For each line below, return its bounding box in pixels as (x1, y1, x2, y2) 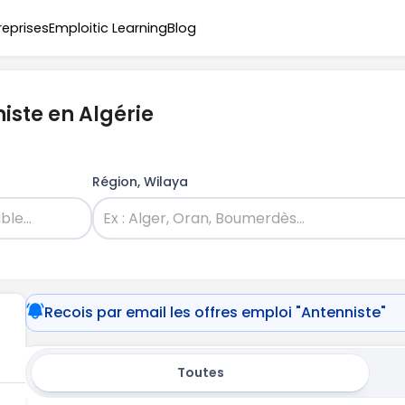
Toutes (176, 363, 224, 381)
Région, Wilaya (91, 173, 188, 191)
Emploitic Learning (49, 19, 167, 37)
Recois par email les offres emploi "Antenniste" (44, 302, 387, 323)
